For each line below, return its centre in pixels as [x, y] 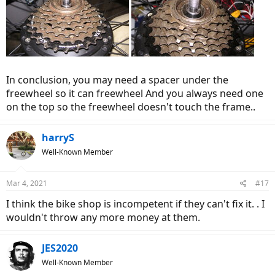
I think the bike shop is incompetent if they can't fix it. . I [135, 204]
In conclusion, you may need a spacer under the [117, 80]
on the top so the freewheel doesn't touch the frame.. [131, 107]
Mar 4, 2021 [27, 184]
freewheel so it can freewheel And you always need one [135, 94]
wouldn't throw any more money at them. [103, 218]
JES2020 [60, 248]
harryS [58, 138]
